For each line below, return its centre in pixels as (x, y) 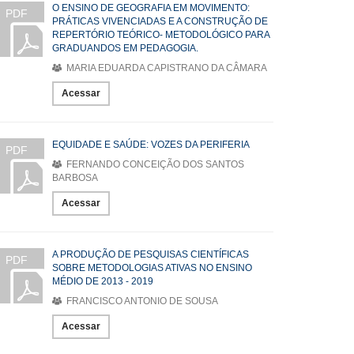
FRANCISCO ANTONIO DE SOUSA (141, 301)
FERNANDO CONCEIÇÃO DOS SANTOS (154, 164)
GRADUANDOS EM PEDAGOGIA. (125, 48)
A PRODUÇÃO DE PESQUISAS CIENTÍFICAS (151, 254)
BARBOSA (75, 178)
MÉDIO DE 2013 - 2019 (103, 281)
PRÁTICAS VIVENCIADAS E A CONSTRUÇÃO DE (160, 21)
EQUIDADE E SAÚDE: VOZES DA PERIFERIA (151, 145)
